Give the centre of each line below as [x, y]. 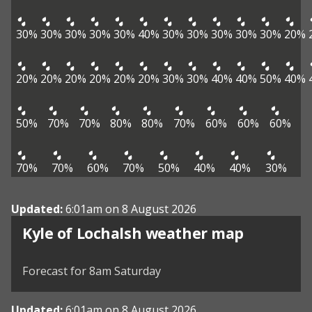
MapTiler [197, 251]
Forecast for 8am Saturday [92, 271]
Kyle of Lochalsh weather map [133, 233]
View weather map [100, 224]
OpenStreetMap [257, 251]
